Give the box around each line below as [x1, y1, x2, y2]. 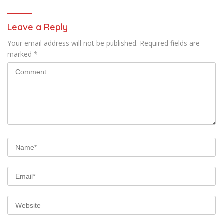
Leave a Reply [7, 21, 68, 33]
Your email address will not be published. [7, 38, 138, 48]
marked [7, 49, 34, 59]
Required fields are [140, 38, 200, 48]
